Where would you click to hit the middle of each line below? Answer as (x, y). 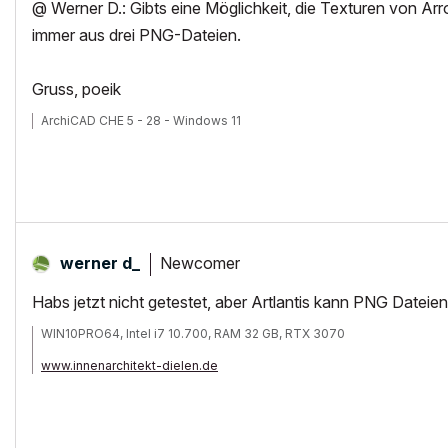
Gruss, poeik (76, 89)
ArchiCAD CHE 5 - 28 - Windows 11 (141, 120)
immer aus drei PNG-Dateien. (136, 35)
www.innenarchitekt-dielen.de (129, 365)
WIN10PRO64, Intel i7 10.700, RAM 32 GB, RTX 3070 (193, 333)
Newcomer (200, 262)
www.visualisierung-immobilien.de (142, 381)
